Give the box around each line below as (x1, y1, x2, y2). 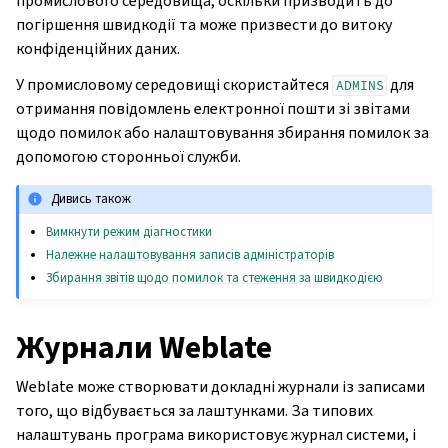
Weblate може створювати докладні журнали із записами (16, 375, 425, 397)
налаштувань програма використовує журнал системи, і (16, 423, 416, 445)
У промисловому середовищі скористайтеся (16, 74, 332, 95)
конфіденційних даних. (16, 38, 180, 59)
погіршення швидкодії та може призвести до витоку (16, 14, 392, 35)
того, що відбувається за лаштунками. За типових (16, 399, 373, 421)
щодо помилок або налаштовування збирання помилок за (16, 122, 429, 143)
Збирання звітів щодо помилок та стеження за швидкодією (46, 268, 384, 286)
